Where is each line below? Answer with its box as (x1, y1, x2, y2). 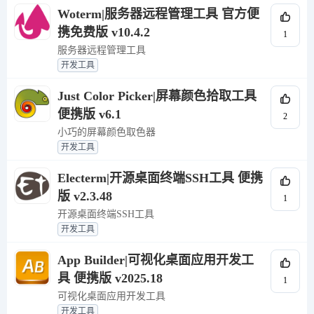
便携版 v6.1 (57, 107, 121, 122)
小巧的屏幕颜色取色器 (57, 127, 156, 138)
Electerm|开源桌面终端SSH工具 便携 (57, 171, 263, 186)
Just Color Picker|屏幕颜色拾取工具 (57, 89, 257, 104)
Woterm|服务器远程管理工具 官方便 (57, 7, 259, 22)
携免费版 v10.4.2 (57, 25, 150, 40)
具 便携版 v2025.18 (57, 271, 163, 286)
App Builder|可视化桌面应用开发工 (57, 253, 254, 268)
